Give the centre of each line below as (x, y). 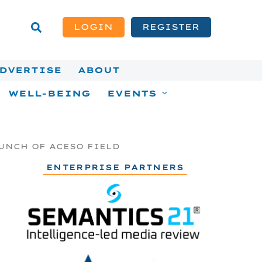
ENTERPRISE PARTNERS (115, 167)
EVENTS (132, 93)
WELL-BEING (49, 93)
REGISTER (171, 27)
